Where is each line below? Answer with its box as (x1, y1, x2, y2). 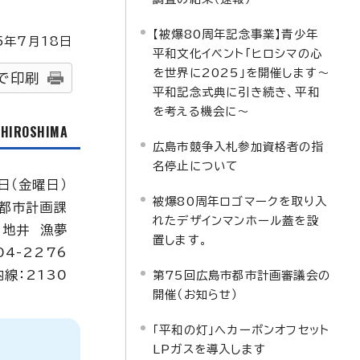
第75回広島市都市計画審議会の (153, 269, 330, 281)
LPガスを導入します (153, 343, 266, 355)
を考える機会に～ (153, 105, 250, 117)
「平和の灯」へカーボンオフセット (153, 324, 330, 336)
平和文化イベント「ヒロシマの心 (153, 47, 322, 59)
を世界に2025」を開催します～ (153, 67, 330, 79)
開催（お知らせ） (153, 288, 239, 301)
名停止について (153, 160, 239, 172)
